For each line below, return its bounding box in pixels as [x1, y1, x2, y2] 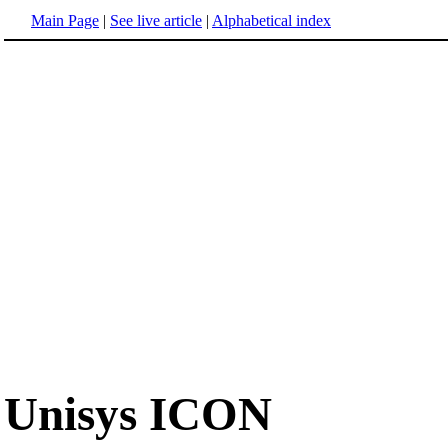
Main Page [31, 12, 99, 29]
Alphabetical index [212, 12, 331, 29]
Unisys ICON [4, 388, 272, 441]
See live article [110, 12, 202, 29]
